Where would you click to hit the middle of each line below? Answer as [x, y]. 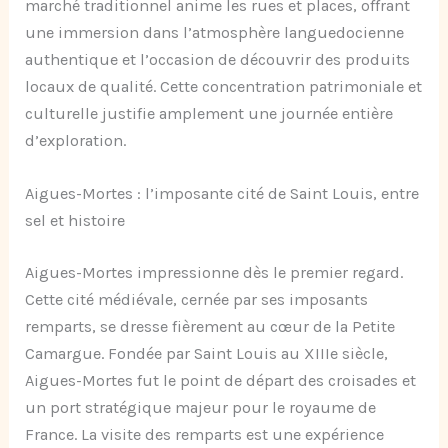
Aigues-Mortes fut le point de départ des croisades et [221, 380]
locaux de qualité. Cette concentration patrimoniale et [224, 86]
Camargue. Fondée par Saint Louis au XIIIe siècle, [207, 353]
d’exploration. [76, 140]
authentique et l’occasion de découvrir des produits [218, 59]
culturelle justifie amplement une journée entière [209, 113]
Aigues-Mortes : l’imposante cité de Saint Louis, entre [222, 193]
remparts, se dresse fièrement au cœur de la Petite [210, 326]
